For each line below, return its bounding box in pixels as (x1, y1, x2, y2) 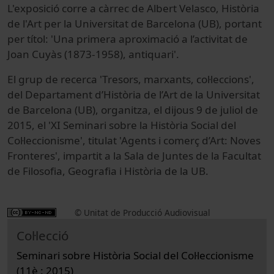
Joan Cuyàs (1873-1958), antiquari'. (7, 46, 179, 61)
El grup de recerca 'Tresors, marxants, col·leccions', (7, 72, 254, 86)
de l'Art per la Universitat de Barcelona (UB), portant (7, 16, 262, 31)
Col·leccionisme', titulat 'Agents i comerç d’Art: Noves (7, 133, 261, 147)
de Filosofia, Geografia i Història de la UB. (7, 163, 209, 178)
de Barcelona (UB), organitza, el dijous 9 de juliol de (7, 102, 258, 117)
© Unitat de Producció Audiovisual (75, 206, 210, 218)
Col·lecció (17, 226, 68, 244)
